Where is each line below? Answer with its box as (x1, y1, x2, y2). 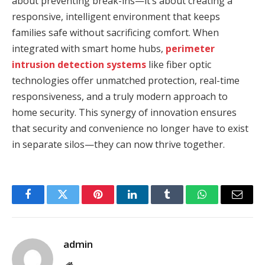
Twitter (62, 198, 93, 209)
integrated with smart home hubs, (12, 42, 166, 56)
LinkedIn (131, 198, 171, 209)
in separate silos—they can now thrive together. (12, 138, 225, 151)
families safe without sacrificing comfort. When (12, 26, 219, 40)
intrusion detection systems (12, 58, 146, 72)
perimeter (166, 42, 215, 56)
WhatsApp (201, 198, 247, 209)
